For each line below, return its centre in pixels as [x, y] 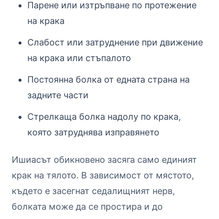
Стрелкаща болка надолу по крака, [104, 116]
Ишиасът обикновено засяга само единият [104, 159]
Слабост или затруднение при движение [115, 42]
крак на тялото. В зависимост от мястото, [103, 175]
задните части [58, 95]
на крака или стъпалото [79, 58]
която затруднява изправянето [93, 132]
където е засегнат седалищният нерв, [93, 191]
